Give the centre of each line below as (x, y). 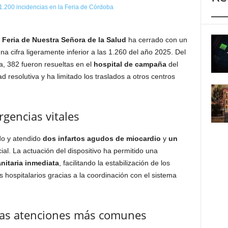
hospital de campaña (130, 64)
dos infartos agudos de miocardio (102, 138)
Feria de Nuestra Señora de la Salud (64, 40)
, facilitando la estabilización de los (114, 163)
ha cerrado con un (156, 40)
